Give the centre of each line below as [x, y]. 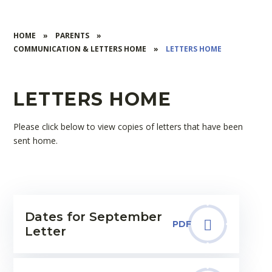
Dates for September [93, 217]
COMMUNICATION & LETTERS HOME [80, 49]
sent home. [36, 141]
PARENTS [73, 36]
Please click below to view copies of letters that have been [128, 127]
